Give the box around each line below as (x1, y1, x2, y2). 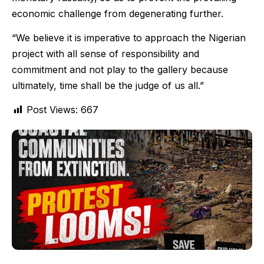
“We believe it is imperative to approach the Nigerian (12, 31, 246, 44)
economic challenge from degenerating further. (12, 7, 223, 19)
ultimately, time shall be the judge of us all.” (12, 79, 204, 91)
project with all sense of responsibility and (12, 47, 199, 60)
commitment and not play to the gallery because (12, 63, 228, 75)
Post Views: (27, 104, 78, 116)
